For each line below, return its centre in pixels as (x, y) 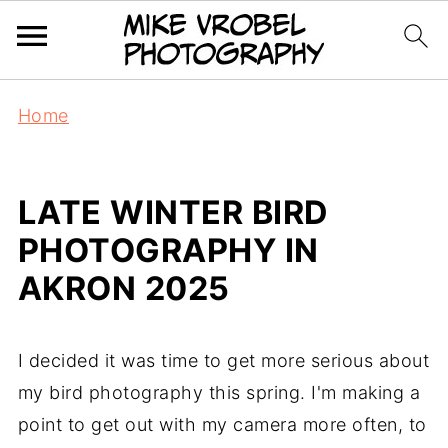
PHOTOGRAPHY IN (168, 250)
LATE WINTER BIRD (173, 212)
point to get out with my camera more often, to (222, 424)
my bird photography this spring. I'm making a (219, 392)
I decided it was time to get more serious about (223, 360)
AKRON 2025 (123, 288)
